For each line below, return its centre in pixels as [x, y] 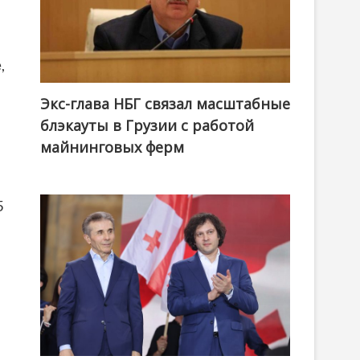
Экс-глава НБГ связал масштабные [165, 104]
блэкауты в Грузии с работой [147, 126]
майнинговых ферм [112, 147]
